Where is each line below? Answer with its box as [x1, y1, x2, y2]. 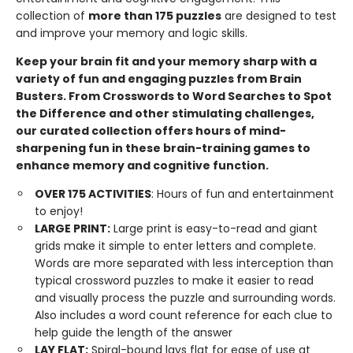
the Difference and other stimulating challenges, [16, 106, 314, 121]
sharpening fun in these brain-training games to [16, 140, 310, 156]
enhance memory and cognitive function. [16, 158, 269, 173]
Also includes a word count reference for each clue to [35, 307, 333, 323]
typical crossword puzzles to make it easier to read [35, 273, 314, 288]
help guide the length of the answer [35, 325, 232, 340]
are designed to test [221, 8, 336, 24]
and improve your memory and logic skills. [16, 25, 247, 41]
